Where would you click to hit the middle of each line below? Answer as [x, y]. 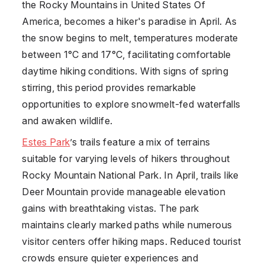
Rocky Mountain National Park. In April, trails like [130, 175]
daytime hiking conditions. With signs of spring [125, 71]
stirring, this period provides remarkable [109, 87]
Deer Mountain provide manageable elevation [124, 191]
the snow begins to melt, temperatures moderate [130, 38]
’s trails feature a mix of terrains [140, 142]
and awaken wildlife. [67, 120]
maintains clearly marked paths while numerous [127, 224]
